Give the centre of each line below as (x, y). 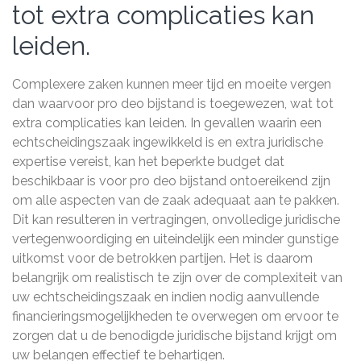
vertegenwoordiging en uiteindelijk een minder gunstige (175, 239)
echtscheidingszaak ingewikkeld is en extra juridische (168, 142)
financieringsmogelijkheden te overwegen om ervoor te (175, 316)
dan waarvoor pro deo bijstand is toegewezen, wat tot (173, 104)
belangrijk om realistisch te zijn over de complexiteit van (177, 278)
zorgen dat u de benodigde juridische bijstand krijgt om (174, 336)
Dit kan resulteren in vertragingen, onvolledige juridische (176, 220)
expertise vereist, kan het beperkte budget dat (148, 162)
